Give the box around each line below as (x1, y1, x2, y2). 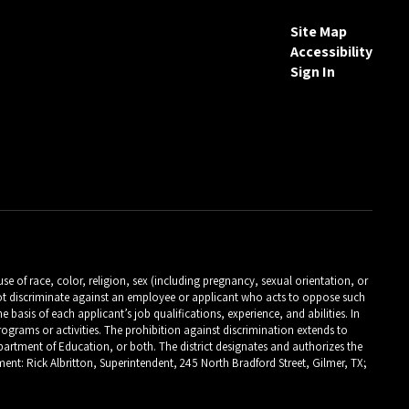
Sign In (289, 62, 335, 81)
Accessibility (289, 42, 372, 61)
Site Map (289, 22, 347, 41)
